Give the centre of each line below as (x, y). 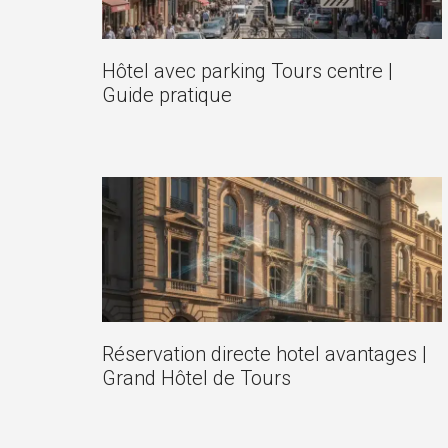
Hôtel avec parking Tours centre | (247, 70)
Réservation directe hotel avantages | (264, 354)
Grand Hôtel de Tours (196, 378)
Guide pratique (167, 94)
